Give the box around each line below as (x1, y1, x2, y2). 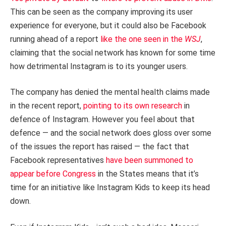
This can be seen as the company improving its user (10, 7, 193, 17)
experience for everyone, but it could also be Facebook (10, 20, 206, 30)
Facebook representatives (10, 155, 106, 165)
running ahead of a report (10, 34, 100, 44)
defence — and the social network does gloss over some (10, 128, 211, 138)
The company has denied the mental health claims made (10, 87, 210, 97)
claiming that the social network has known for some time (10, 47, 215, 58)
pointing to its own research (83, 101, 182, 111)
